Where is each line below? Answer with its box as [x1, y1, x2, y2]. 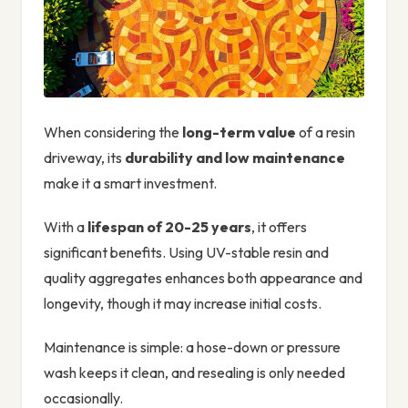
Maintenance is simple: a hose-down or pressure [44, 338, 341, 357]
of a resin [296, 123, 355, 142]
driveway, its [44, 148, 125, 168]
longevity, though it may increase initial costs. [44, 294, 321, 313]
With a [44, 218, 87, 237]
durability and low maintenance [125, 148, 345, 168]
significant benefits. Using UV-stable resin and [44, 243, 329, 262]
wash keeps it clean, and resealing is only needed [44, 363, 345, 382]
